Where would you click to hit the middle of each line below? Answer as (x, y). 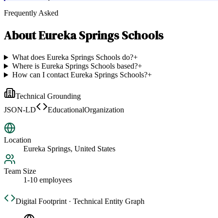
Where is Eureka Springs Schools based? (75, 66)
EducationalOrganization (86, 110)
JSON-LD (20, 110)
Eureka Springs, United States (69, 149)
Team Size (20, 171)
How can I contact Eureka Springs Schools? (80, 75)
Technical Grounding (48, 96)
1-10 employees (48, 180)
